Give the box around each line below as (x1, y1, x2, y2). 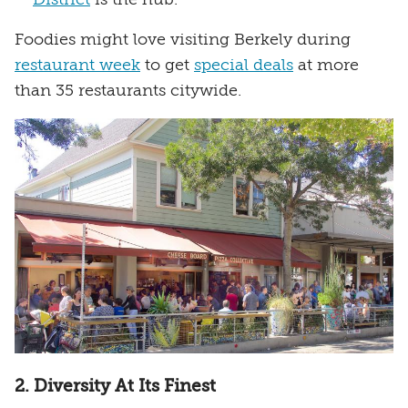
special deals (194, 56, 293, 74)
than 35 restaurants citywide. (15, 82, 241, 99)
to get (140, 56, 194, 74)
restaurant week (15, 56, 140, 74)
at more (293, 56, 359, 74)
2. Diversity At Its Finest (15, 378, 216, 396)
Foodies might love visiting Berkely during (15, 31, 351, 48)
